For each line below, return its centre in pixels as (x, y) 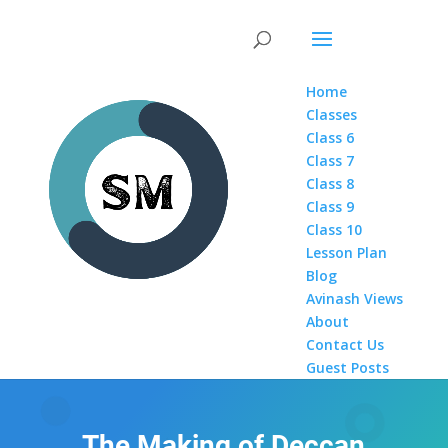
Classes (332, 114)
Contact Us (345, 344)
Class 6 (330, 137)
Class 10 (334, 229)
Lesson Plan (347, 252)
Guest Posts (348, 367)
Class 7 (330, 160)
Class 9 (330, 206)
